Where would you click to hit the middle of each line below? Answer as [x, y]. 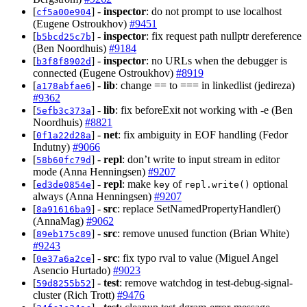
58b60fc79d [64, 160]
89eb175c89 [64, 234]
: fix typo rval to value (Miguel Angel [198, 258]
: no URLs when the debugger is [217, 60]
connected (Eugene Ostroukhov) [105, 73]
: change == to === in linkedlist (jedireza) [205, 85]
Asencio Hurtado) [73, 270]
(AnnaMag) [60, 221]
